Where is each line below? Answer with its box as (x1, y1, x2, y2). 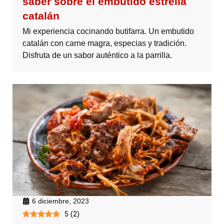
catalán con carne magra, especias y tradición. (22, 38, 186, 47)
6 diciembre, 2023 (32, 196, 89, 205)
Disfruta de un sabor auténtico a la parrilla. (22, 50, 172, 59)
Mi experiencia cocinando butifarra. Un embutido (22, 26, 194, 35)
